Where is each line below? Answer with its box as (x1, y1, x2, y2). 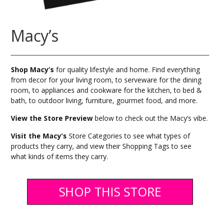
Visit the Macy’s (11, 131, 67, 141)
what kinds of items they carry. (11, 152, 109, 162)
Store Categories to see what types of (67, 131, 191, 141)
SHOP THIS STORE (58, 183, 162, 200)
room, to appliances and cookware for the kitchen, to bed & (11, 85, 202, 95)
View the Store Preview (11, 113, 93, 123)
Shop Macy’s (11, 65, 55, 75)
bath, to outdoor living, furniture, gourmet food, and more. (11, 96, 198, 106)
